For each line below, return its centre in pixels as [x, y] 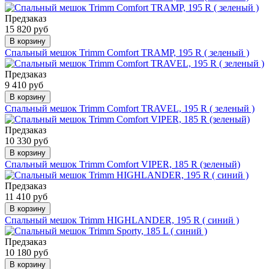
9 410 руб [24, 85]
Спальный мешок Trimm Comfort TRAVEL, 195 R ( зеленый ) [130, 108]
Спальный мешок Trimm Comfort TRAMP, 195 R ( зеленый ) [127, 52]
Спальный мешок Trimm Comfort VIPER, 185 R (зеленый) [122, 164]
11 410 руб [26, 196]
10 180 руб [26, 252]
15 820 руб [26, 29]
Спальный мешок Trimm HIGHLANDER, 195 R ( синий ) [122, 220]
